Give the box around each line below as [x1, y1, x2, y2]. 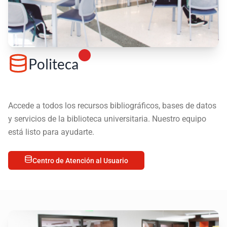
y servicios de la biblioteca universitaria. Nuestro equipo [8, 114, 206, 124]
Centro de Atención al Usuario [32, 156, 128, 165]
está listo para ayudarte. [8, 127, 94, 137]
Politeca [28, 55, 79, 73]
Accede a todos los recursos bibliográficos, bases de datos [8, 101, 216, 111]
